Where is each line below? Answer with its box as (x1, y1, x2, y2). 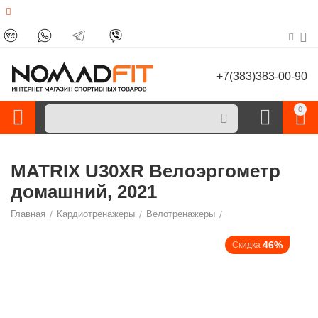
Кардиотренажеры (57, 209, 136, 219)
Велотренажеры (146, 209, 216, 219)
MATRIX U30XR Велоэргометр (11, 160, 280, 182)
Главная (11, 209, 46, 219)
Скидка (231, 240, 261, 250)
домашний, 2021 (11, 181, 157, 202)
